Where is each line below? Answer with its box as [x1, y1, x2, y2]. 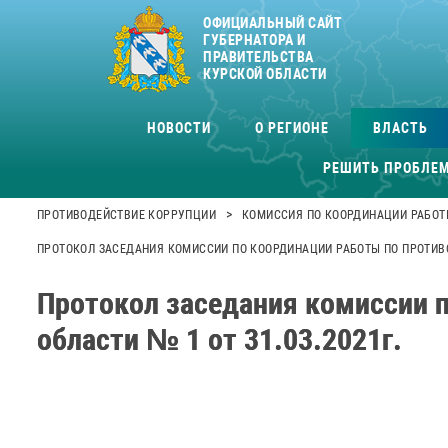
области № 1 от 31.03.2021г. [37, 322, 402, 358]
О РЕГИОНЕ [254, 119, 329, 136]
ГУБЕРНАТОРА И [203, 32, 306, 48]
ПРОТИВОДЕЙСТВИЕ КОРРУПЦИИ [37, 208, 216, 222]
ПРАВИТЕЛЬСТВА [203, 49, 314, 65]
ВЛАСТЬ [372, 119, 428, 136]
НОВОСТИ [146, 119, 211, 136]
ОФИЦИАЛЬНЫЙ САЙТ [203, 15, 342, 31]
